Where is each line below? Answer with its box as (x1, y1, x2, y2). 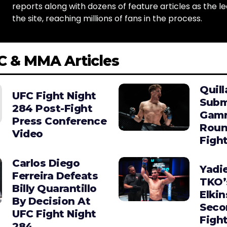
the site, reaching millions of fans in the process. (12, 12, 202, 24)
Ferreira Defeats (12, 169, 98, 182)
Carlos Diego (12, 157, 80, 169)
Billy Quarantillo (12, 182, 97, 195)
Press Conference (12, 115, 106, 128)
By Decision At (12, 195, 90, 207)
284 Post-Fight (12, 102, 92, 115)
